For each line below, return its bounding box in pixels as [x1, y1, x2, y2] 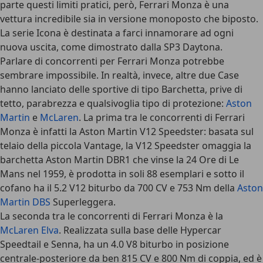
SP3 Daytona [164, 41, 220, 53]
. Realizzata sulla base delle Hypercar [59, 224, 221, 237]
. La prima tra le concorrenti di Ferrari [79, 111, 245, 124]
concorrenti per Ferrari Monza [45, 55, 180, 68]
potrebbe [180, 55, 224, 68]
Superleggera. [50, 195, 116, 208]
